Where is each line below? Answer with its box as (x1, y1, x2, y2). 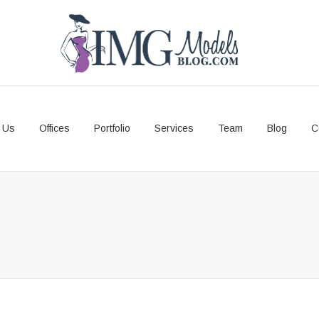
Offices (39, 122, 70, 134)
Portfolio (94, 122, 130, 134)
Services (155, 122, 194, 134)
